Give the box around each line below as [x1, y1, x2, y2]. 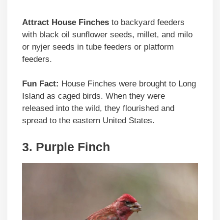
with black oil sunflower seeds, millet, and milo [22, 29, 192, 39]
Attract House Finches [22, 17, 109, 27]
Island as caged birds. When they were [22, 91, 165, 101]
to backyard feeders [109, 17, 185, 27]
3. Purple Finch [22, 139, 110, 154]
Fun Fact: [22, 79, 59, 89]
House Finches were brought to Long [59, 79, 196, 89]
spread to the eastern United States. [22, 116, 155, 126]
